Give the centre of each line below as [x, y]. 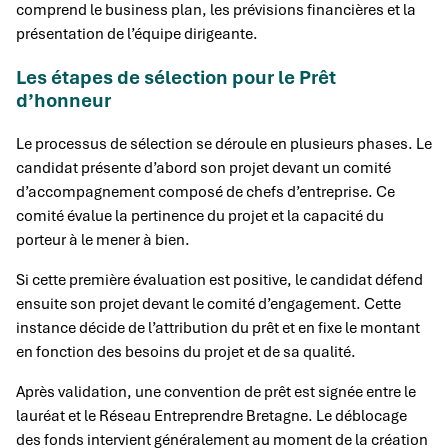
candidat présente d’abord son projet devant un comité [203, 167]
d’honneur [63, 100]
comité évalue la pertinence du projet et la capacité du [200, 215]
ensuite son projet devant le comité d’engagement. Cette [208, 303]
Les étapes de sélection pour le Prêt [176, 77]
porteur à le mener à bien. [103, 239]
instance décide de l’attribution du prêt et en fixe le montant [218, 327]
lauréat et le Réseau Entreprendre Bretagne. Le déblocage [211, 415]
